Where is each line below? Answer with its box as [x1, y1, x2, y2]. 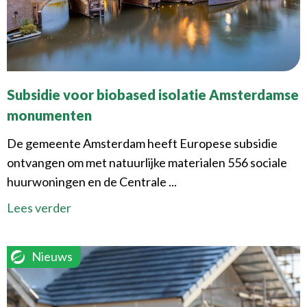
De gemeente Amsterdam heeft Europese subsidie [7, 136, 278, 151]
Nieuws [32, 249, 73, 264]
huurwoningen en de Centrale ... [7, 174, 177, 190]
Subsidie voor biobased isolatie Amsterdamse [7, 86, 299, 103]
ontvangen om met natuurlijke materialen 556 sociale [7, 155, 287, 171]
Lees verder [7, 200, 71, 216]
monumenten [7, 107, 92, 124]
